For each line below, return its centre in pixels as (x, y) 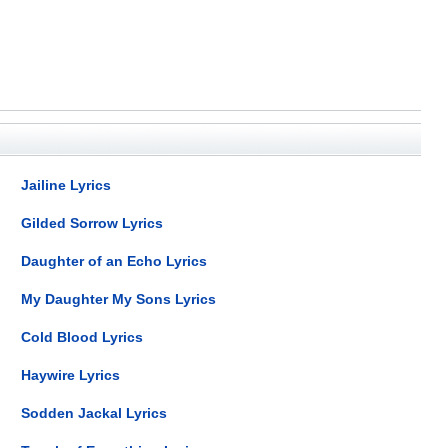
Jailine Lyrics (66, 184)
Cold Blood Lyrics (82, 336)
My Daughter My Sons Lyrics (119, 298)
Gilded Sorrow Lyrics (92, 222)
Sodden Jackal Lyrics (94, 412)
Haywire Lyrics (71, 374)
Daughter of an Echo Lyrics (114, 260)
